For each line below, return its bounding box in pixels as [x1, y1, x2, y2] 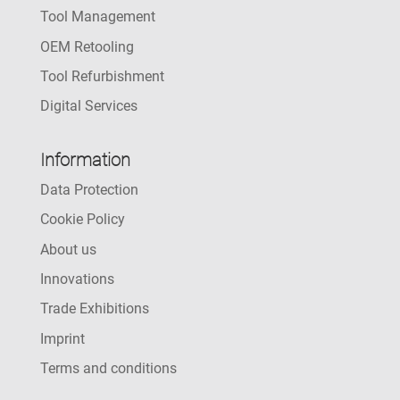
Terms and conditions [39, 360, 177, 378]
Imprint [39, 329, 85, 347]
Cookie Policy [39, 211, 125, 229]
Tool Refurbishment [39, 68, 164, 86]
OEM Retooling [39, 37, 134, 55]
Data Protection [39, 180, 138, 198]
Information [39, 148, 130, 171]
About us [39, 240, 96, 258]
